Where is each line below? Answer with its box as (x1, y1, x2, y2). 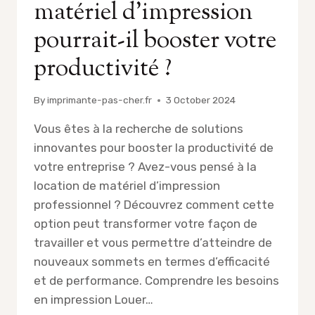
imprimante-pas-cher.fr (47, 94, 153, 106)
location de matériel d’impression (34, 179, 220, 193)
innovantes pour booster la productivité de (34, 141, 274, 155)
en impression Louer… (34, 292, 153, 307)
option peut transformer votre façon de (34, 217, 257, 231)
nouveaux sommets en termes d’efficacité (34, 255, 270, 269)
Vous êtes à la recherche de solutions (34, 122, 243, 136)
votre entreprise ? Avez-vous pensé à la (34, 160, 257, 174)
